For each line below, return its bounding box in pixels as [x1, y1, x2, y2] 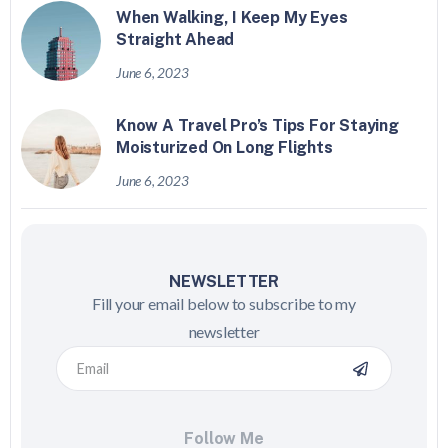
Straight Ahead [116, 30, 235, 50]
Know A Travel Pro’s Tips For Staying [116, 116, 399, 136]
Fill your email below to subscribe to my [91, 294, 356, 314]
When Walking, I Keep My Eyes [116, 8, 348, 28]
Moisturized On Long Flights [116, 138, 333, 158]
